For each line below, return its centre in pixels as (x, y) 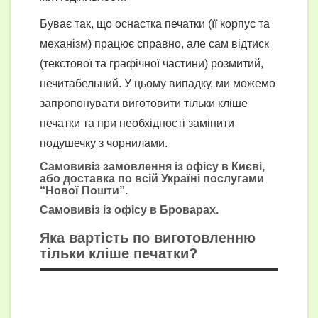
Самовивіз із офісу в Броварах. (129, 210)
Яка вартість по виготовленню (148, 238)
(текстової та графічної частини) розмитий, (152, 64)
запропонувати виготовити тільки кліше (144, 104)
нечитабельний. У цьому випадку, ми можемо (158, 84)
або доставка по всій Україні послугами (152, 179)
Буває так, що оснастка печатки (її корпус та (155, 24)
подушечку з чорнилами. (104, 143)
